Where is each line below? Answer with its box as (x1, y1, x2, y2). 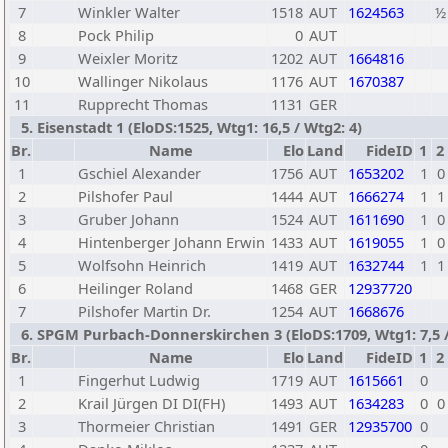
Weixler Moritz (78, 48, 178, 68)
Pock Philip (78, 25, 154, 45)
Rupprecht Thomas (78, 94, 208, 114)
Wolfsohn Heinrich (78, 255, 206, 275)
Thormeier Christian (78, 416, 215, 436)
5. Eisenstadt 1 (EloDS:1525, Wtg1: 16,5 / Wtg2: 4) (13, 117, 362, 137)
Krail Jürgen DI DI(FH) (78, 393, 225, 413)
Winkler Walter (78, 2, 180, 22)
